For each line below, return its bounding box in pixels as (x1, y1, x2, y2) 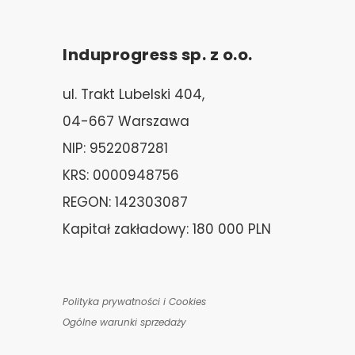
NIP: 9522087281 (63, 138, 168, 158)
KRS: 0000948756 (63, 165, 179, 185)
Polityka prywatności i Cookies (63, 294, 206, 308)
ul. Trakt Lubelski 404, (63, 84, 204, 104)
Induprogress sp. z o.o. (63, 43, 253, 66)
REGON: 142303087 (63, 192, 188, 212)
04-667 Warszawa (63, 111, 189, 131)
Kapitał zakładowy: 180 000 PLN (63, 219, 271, 239)
